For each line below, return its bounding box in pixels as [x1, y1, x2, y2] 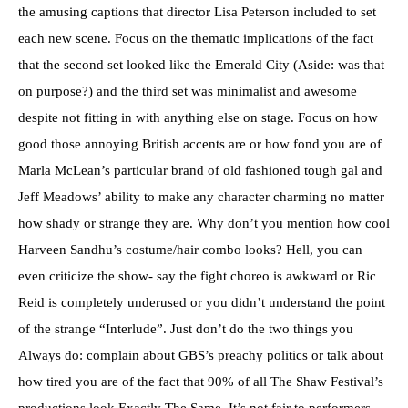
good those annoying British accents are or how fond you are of [18, 137, 382, 152]
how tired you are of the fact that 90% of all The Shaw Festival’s [18, 374, 383, 390]
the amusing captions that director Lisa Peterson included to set [18, 5, 376, 20]
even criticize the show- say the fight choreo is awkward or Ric [18, 269, 376, 284]
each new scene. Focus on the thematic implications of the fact [18, 31, 373, 46]
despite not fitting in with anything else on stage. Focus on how [18, 110, 378, 126]
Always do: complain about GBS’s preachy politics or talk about [18, 348, 383, 363]
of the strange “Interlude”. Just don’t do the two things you [18, 321, 353, 337]
